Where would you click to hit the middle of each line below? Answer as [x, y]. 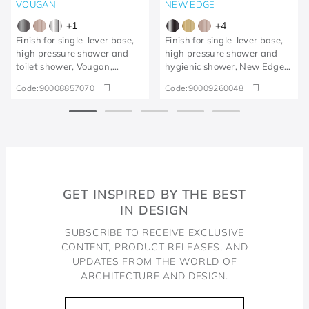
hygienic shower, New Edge [225, 66]
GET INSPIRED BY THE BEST [154, 194]
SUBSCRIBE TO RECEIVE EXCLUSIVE [154, 232]
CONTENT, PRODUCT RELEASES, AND [154, 247]
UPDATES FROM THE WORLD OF [154, 261]
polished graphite [203, 79]
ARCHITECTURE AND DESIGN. [154, 276]
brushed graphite [54, 79]
